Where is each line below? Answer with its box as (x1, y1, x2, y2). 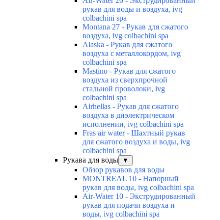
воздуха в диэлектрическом (82, 111, 174, 120)
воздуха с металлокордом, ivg (82, 49, 181, 58)
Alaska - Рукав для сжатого (82, 40, 172, 49)
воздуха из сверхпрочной (82, 76, 167, 84)
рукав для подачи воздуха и (82, 201, 175, 210)
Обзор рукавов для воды (82, 165, 165, 174)
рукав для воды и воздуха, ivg (82, 5, 182, 14)
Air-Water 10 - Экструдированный (82, 192, 195, 201)
